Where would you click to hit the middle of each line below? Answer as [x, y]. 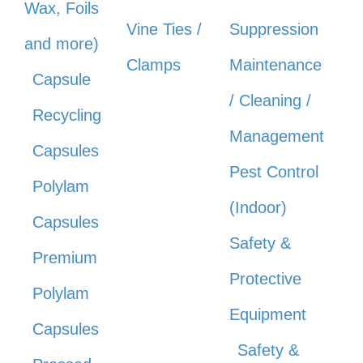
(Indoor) [258, 208]
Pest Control [273, 172]
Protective [265, 279]
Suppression [273, 30]
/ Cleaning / [270, 101]
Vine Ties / [164, 30]
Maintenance [275, 65]
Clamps [154, 65]
